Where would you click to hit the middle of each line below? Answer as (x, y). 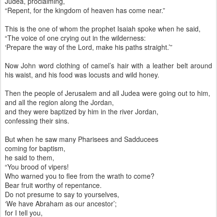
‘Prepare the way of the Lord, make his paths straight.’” (89, 47)
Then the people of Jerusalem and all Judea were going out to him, (108, 93)
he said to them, (30, 157)
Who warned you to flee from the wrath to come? (80, 176)
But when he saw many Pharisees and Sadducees (82, 139)
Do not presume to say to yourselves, (62, 194)
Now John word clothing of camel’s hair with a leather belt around (108, 65)
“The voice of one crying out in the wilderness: (75, 38)
